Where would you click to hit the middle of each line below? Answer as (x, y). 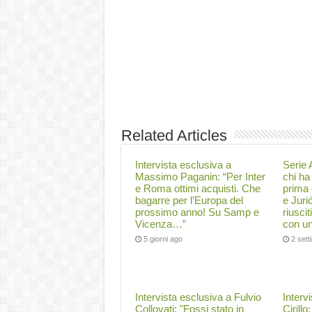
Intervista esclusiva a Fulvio (198, 297)
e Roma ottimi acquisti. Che (197, 188)
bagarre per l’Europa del (189, 200)
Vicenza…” (160, 224)
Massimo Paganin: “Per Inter (200, 177)
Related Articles (174, 135)
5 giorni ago (163, 239)
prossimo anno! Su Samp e (197, 212)
